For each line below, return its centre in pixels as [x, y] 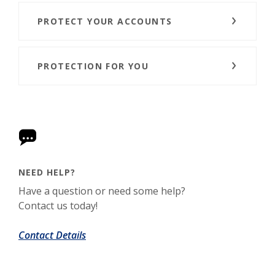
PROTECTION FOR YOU [95, 66]
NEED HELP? [47, 172]
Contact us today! [58, 206]
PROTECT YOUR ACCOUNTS [105, 21]
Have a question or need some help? [102, 191]
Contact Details [52, 235]
